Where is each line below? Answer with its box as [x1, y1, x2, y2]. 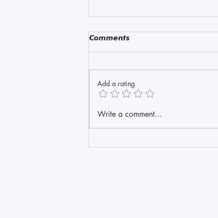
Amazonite [101, 68, 147, 78]
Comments [89, 33, 129, 43]
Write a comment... [97, 109, 162, 120]
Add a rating [97, 79, 135, 89]
